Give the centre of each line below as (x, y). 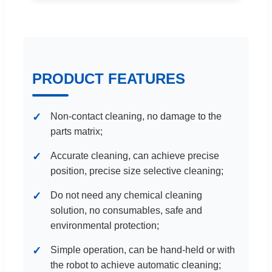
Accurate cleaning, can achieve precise (135, 156)
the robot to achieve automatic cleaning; (136, 265)
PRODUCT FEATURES (109, 79)
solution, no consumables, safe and (126, 211)
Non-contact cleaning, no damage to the (136, 117)
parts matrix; (76, 132)
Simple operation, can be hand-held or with (143, 250)
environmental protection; (105, 226)
